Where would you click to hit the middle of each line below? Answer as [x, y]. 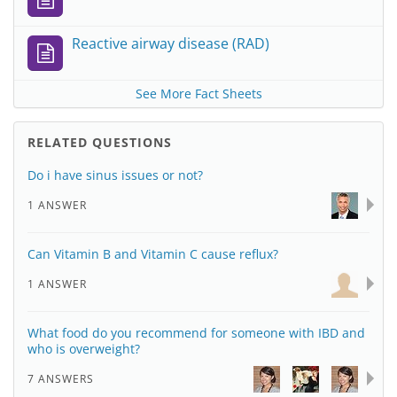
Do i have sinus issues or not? [115, 175]
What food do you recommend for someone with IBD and [196, 333]
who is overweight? [84, 349]
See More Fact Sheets [198, 93]
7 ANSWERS [61, 379]
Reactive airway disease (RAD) [171, 43]
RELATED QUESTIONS [100, 142]
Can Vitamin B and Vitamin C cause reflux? [153, 254]
